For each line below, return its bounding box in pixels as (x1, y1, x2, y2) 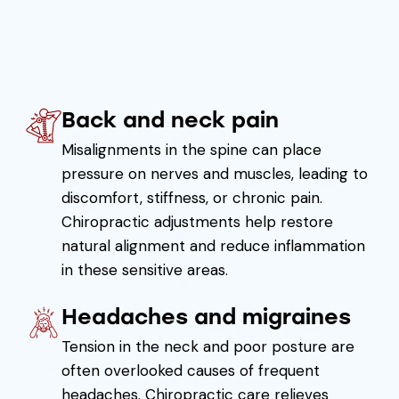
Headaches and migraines (61, 303, 351, 330)
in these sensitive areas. (61, 259, 228, 280)
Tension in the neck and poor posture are (61, 336, 354, 356)
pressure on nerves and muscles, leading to (61, 163, 368, 183)
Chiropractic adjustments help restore (61, 211, 333, 232)
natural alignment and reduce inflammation (61, 235, 365, 256)
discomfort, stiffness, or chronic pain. (61, 187, 322, 208)
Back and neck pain (61, 106, 279, 133)
